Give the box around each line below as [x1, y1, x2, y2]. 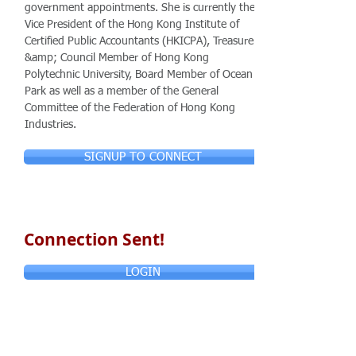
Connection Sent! [24, 228, 164, 251]
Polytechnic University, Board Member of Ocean [25, 69, 253, 80]
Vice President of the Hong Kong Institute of [25, 19, 239, 30]
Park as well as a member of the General [25, 86, 219, 97]
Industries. [25, 119, 76, 130]
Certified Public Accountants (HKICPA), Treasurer [25, 36, 257, 47]
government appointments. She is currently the [25, 2, 255, 14]
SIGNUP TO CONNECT [84, 151, 202, 163]
